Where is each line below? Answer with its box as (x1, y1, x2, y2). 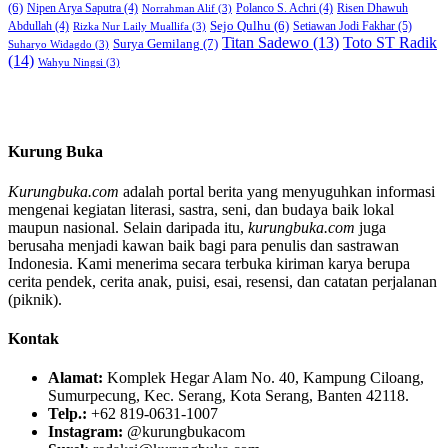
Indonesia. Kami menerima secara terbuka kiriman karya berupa (8, 254, 410, 272)
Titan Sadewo (222, 34, 309, 51)
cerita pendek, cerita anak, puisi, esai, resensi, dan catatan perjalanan (8, 272, 437, 290)
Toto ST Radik (343, 34, 437, 51)
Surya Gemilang (113, 36, 200, 51)
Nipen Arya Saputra (27, 2, 121, 14)
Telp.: (48, 405, 87, 423)
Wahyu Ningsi (38, 57, 103, 68)
